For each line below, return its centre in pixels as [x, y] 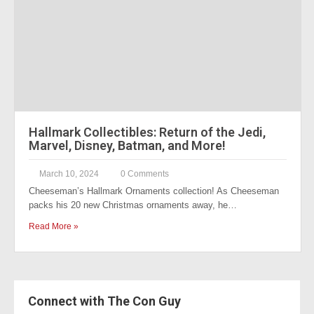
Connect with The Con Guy [104, 301]
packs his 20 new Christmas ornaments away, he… [133, 205]
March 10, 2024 [69, 174]
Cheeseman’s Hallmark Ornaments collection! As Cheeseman [154, 191]
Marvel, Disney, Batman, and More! [127, 145]
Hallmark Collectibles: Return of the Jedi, [147, 132]
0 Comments [145, 174]
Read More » [54, 226]
